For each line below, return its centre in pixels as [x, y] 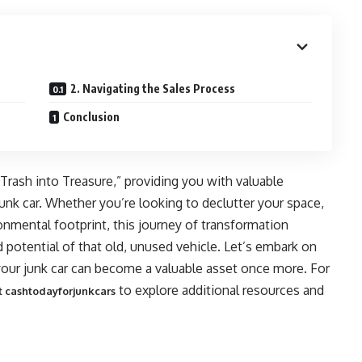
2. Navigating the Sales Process [153, 88]
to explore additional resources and [220, 290]
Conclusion [92, 117]
